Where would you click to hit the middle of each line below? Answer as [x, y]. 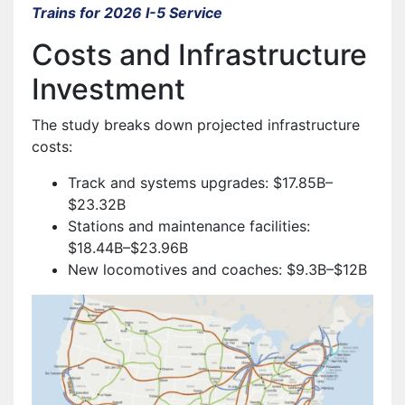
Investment [108, 89]
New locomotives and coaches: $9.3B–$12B [217, 269]
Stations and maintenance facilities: [189, 226]
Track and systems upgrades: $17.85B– [200, 182]
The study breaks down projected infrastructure [196, 124]
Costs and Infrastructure [199, 54]
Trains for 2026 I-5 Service [127, 12]
